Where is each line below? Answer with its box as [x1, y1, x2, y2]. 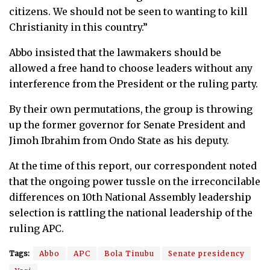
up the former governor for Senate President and [9, 118, 245, 131]
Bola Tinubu [104, 248, 154, 258]
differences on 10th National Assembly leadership [9, 190, 251, 203]
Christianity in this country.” [9, 20, 148, 33]
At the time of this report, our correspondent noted [9, 159, 257, 172]
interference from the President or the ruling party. [9, 77, 258, 90]
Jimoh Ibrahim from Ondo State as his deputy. [9, 134, 229, 146]
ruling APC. [9, 222, 64, 234]
